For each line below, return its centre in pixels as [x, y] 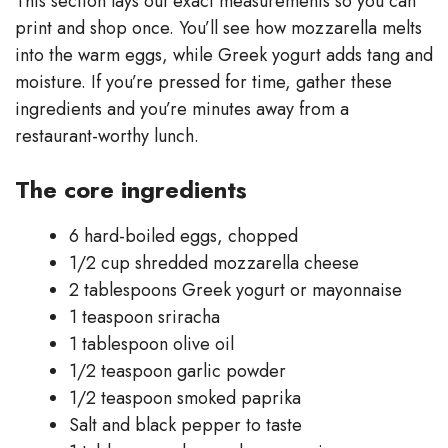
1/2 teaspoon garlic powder [177, 370]
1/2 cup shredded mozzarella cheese [214, 262]
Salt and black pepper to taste [185, 424]
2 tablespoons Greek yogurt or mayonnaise [235, 289]
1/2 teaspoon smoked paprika [185, 397]
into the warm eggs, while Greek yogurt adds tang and [224, 54]
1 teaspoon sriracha [144, 316]
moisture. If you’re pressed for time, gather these [203, 81]
